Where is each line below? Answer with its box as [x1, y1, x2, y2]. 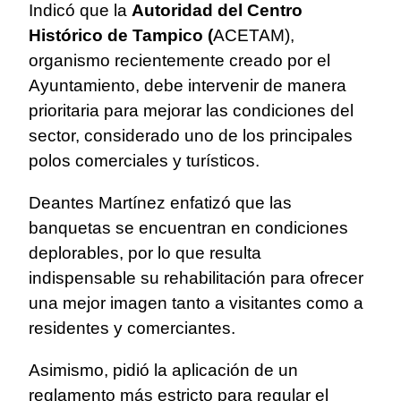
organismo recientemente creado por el [29, 51, 330, 71]
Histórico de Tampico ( [29, 26, 213, 46]
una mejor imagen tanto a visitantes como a [29, 294, 363, 313]
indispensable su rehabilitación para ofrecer [29, 269, 363, 288]
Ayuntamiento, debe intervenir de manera [29, 76, 346, 96]
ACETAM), [213, 26, 294, 46]
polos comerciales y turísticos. [29, 151, 260, 171]
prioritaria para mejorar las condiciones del [29, 101, 354, 121]
